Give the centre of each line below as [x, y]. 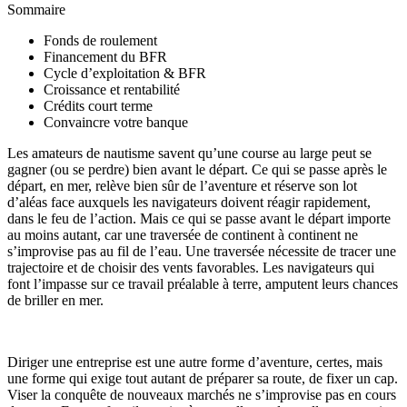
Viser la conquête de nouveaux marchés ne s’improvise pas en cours [202, 394]
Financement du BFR [105, 56]
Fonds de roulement [100, 40]
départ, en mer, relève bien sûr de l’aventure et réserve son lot [182, 185]
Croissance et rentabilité [112, 89]
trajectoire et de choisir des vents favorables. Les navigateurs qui [191, 267]
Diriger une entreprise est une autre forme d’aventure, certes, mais [195, 362]
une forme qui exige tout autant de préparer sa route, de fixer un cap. [203, 378]
